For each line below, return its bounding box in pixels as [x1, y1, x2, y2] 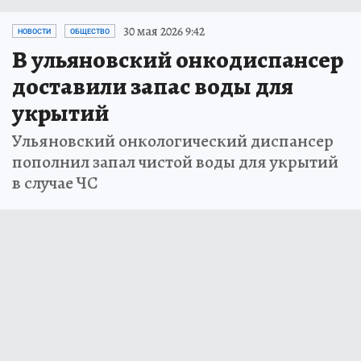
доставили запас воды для [12, 69, 293, 102]
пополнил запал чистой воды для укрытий [12, 149, 338, 174]
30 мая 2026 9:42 [123, 22, 205, 40]
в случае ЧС [12, 170, 98, 195]
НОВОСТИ [18, 27, 51, 35]
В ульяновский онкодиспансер [12, 43, 343, 76]
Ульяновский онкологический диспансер [12, 128, 334, 153]
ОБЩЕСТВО [70, 27, 110, 35]
